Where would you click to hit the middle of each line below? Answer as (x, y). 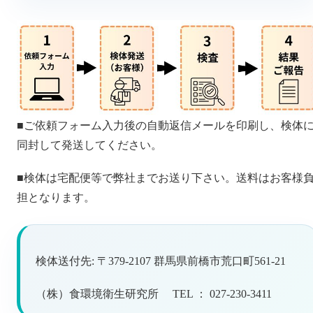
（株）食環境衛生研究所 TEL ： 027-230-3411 (153, 293)
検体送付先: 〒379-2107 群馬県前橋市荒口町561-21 (160, 261)
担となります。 (56, 197)
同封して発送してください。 (89, 145)
